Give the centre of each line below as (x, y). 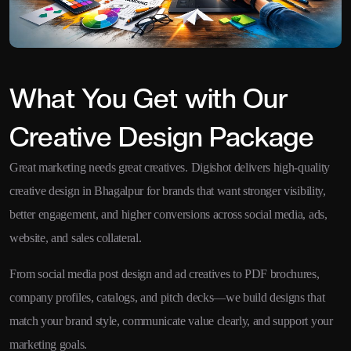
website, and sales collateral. (76, 237)
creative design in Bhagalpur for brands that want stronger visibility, (168, 190)
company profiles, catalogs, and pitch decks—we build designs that (167, 297)
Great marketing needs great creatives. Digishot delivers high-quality (170, 167)
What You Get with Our (149, 98)
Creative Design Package (162, 136)
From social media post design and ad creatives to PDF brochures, (165, 273)
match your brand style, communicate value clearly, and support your (171, 320)
